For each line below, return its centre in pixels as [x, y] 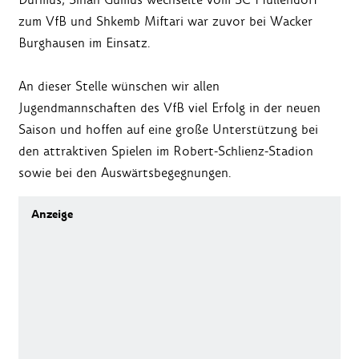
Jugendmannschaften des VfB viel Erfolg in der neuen [169, 108]
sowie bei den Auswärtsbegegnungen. [125, 173]
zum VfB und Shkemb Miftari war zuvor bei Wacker [165, 22]
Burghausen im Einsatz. [85, 43]
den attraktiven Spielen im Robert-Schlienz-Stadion [166, 151]
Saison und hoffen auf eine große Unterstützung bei [168, 130]
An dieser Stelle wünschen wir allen [119, 87]
